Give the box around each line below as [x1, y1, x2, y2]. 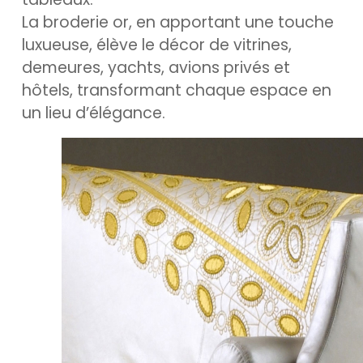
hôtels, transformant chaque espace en [22, 79, 331, 101]
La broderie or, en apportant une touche [22, 11, 334, 33]
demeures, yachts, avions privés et [22, 57, 290, 79]
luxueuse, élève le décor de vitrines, [22, 34, 292, 56]
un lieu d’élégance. [22, 102, 165, 124]
